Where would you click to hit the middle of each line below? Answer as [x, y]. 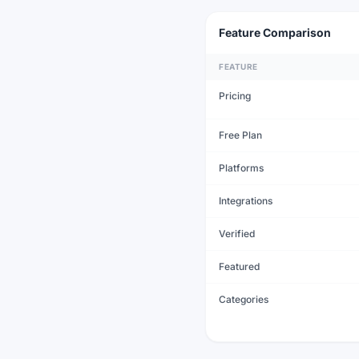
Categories [244, 299]
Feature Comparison [275, 32]
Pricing [235, 95]
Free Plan [240, 135]
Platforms [241, 167]
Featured [239, 266]
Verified [237, 233]
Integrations [246, 200]
